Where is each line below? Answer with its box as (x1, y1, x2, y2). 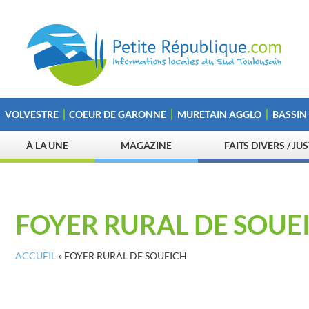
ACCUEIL (15, 250, 56, 261)
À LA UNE (26, 139, 69, 151)
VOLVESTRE (4, 108, 59, 120)
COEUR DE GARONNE (69, 108, 167, 120)
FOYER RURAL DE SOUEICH (64, 250, 187, 261)
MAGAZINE (120, 139, 172, 151)
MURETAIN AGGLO (177, 108, 261, 120)
